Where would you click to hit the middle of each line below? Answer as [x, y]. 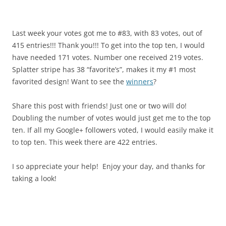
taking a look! [34, 178]
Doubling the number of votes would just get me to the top [111, 118]
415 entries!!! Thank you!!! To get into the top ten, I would [108, 45]
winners [140, 81]
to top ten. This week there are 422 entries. [85, 142]
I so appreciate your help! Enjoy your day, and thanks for [109, 166]
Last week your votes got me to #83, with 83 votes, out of [107, 33]
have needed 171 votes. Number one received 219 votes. [108, 57]
